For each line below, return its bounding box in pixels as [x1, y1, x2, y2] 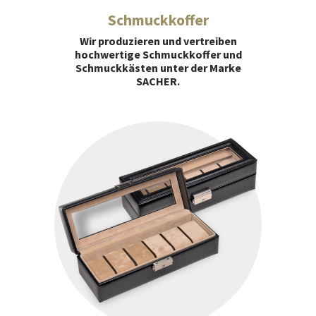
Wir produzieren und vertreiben [79, 33, 237, 48]
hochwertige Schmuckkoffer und [74, 47, 242, 61]
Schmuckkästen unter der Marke [75, 60, 241, 75]
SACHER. [136, 73, 180, 88]
